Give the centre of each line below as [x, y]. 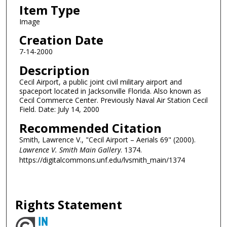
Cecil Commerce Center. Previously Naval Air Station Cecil [113, 100]
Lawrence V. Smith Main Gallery [70, 149]
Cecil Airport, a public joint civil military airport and [100, 82]
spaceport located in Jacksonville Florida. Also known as [110, 91]
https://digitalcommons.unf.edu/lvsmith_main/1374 [102, 160]
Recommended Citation [90, 128]
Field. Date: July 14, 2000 [59, 109]
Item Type [49, 10]
